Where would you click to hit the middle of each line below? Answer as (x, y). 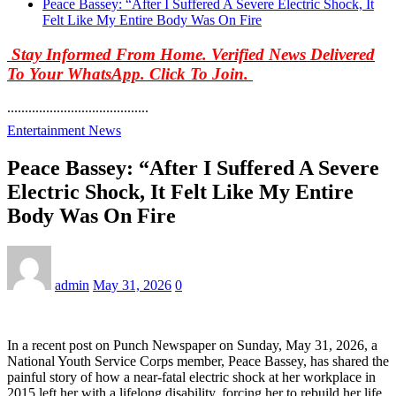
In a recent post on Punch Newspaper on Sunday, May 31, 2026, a (192, 346)
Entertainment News (64, 131)
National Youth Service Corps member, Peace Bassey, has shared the (198, 362)
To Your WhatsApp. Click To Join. (130, 73)
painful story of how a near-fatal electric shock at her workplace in (191, 377)
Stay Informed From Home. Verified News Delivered (193, 54)
